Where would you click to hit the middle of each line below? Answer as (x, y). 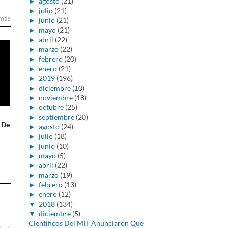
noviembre (55, 97)
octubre (51, 107)
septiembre (56, 117)
